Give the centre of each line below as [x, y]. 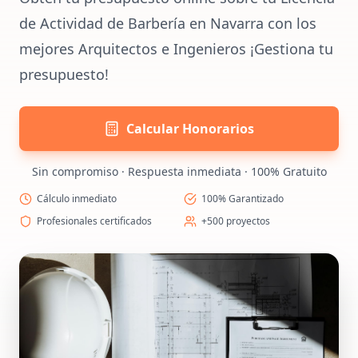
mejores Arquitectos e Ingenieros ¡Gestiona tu [176, 49]
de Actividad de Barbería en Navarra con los [168, 23]
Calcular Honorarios [190, 129]
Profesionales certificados [94, 221]
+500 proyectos [236, 221]
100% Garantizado [243, 199]
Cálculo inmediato [77, 199]
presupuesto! [64, 74]
